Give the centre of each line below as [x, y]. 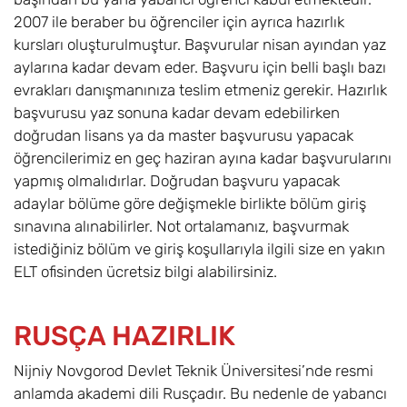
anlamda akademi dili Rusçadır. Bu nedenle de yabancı [200, 394]
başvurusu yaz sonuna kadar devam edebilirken [177, 113]
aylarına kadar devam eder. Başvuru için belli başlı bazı [200, 68]
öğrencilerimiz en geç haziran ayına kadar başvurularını [203, 159]
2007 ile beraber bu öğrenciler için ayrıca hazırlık [179, 22]
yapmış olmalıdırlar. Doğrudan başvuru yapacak [177, 181]
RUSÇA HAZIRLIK [124, 337]
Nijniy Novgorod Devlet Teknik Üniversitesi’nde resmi [194, 371]
